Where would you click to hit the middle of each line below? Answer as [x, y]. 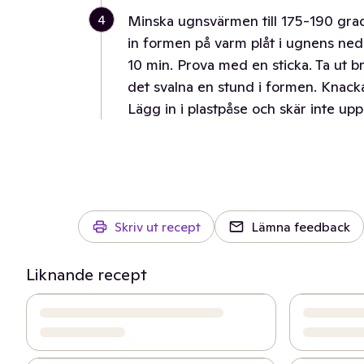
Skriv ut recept [158, 227]
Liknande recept [87, 275]
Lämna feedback [301, 227]
